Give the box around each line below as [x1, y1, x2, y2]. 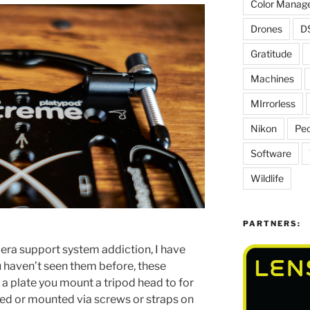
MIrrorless [250, 98, 295, 109]
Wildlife [250, 172, 284, 184]
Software [250, 147, 291, 159]
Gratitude [250, 48, 292, 60]
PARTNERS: [242, 219, 301, 228]
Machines [250, 73, 294, 84]
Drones [250, 23, 282, 35]
